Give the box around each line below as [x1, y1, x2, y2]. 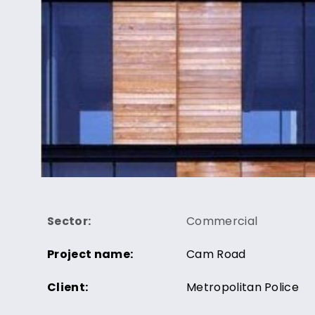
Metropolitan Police [186, 278, 300, 295]
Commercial [186, 212, 258, 229]
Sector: [47, 212, 91, 229]
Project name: [47, 245, 134, 262]
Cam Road [186, 245, 246, 262]
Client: [47, 278, 89, 295]
